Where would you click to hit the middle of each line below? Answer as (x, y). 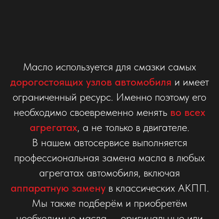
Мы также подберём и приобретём (109, 203)
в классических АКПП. (157, 188)
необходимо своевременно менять (92, 112)
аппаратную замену (58, 188)
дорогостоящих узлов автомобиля (91, 82)
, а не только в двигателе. (133, 127)
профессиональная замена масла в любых (109, 157)
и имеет (190, 82)
